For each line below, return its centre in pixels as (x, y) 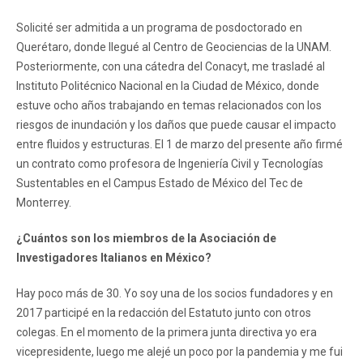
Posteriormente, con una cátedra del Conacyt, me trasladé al (171, 66)
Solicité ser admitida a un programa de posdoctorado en (159, 27)
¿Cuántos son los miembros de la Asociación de (146, 238)
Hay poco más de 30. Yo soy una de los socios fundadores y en (175, 293)
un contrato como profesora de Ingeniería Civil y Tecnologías (170, 163)
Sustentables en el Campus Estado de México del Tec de (160, 183)
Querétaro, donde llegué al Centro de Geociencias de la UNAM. (174, 47)
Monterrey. (44, 202)
